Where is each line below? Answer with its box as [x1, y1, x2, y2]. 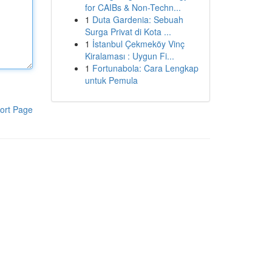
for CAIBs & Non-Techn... [84, 1, 181, 13]
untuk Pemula [84, 74, 138, 86]
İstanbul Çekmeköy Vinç [92, 38, 185, 50]
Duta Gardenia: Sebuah [92, 13, 183, 25]
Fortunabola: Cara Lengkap [92, 62, 199, 74]
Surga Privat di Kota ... [84, 25, 171, 38]
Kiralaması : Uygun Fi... [84, 50, 174, 62]
